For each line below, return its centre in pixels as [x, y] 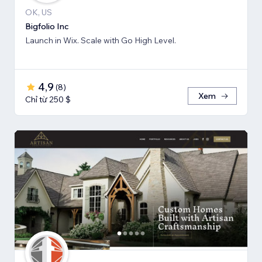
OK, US [39, 12]
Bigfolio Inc [47, 26]
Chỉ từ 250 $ [48, 99]
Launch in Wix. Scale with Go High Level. [101, 40]
